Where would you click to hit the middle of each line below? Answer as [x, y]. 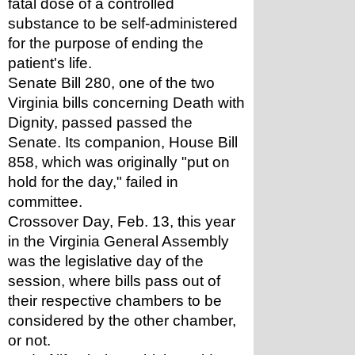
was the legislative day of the [106, 261]
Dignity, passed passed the [100, 122]
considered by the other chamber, [122, 321]
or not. [29, 340]
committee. [45, 202]
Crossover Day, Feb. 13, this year [122, 221]
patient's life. [50, 63]
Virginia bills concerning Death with [126, 103]
